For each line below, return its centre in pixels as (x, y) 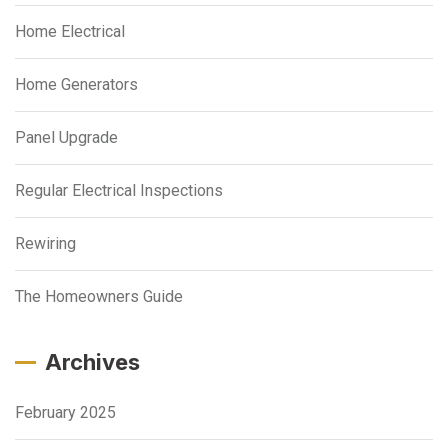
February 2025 (65, 412)
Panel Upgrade (66, 137)
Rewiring (45, 243)
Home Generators (76, 84)
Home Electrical (70, 31)
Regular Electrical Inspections (119, 190)
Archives (92, 362)
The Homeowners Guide (99, 296)
